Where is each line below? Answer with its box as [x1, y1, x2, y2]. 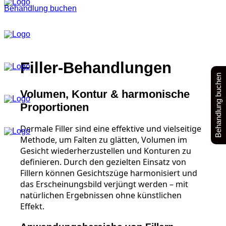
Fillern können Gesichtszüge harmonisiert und [20, 167, 197, 179]
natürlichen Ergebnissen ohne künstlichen [20, 189, 182, 201]
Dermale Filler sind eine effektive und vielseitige [20, 123, 201, 134]
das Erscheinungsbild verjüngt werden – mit [20, 178, 188, 190]
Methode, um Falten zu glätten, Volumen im [20, 134, 187, 145]
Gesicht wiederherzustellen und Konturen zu [20, 145, 191, 156]
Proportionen [20, 101, 89, 114]
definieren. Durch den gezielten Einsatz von [20, 156, 186, 167]
